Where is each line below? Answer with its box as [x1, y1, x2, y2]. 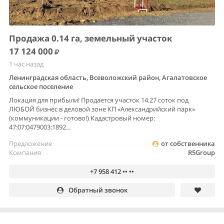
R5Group [188, 147, 215, 157]
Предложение [9, 138, 52, 148]
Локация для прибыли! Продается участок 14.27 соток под [9, 95, 188, 104]
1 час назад [9, 59, 43, 68]
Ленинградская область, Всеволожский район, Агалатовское [9, 72, 207, 82]
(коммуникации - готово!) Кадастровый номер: [9, 113, 155, 122]
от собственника [161, 138, 215, 148]
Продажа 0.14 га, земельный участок [9, 32, 172, 44]
